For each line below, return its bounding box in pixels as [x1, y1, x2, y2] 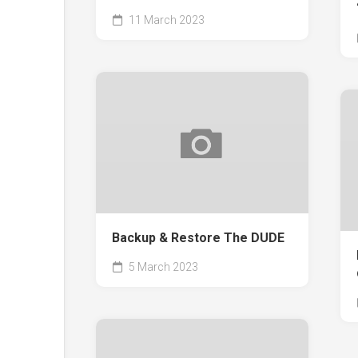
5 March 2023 [126, 261, 198, 273]
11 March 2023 [126, 13, 205, 26]
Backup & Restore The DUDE [112, 230, 284, 245]
